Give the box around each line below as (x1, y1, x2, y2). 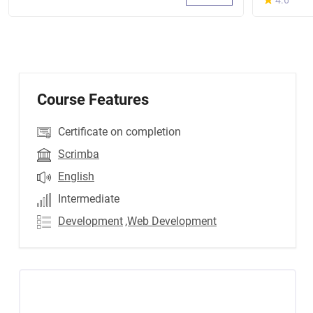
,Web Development (125, 214, 217, 228)
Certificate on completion (58, 125, 181, 138)
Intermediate (58, 192, 119, 205)
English (58, 170, 94, 183)
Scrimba (58, 147, 99, 161)
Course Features (37, 91, 149, 108)
